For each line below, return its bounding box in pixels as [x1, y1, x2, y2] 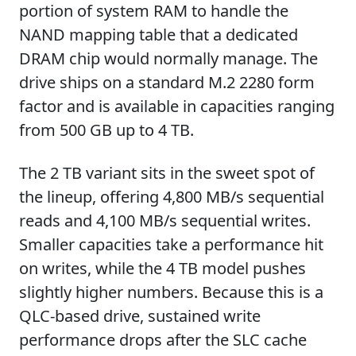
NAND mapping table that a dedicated [19, 24, 298, 45]
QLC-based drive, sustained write [19, 305, 261, 327]
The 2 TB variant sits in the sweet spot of [19, 162, 315, 184]
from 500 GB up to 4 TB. [19, 119, 194, 141]
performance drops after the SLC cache [19, 329, 307, 350]
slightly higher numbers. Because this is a [19, 281, 323, 303]
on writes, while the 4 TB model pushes [19, 257, 306, 279]
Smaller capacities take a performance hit [19, 234, 323, 255]
